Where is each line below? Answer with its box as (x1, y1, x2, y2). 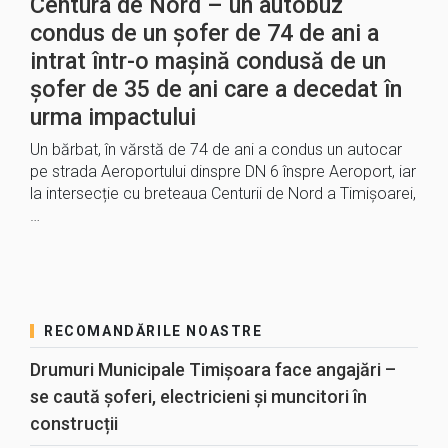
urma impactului (30, 103, 196, 131)
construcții (30, 413, 118, 434)
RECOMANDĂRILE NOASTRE (44, 323, 263, 339)
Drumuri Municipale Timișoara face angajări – (30, 359, 396, 380)
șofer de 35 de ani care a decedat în (30, 75, 402, 103)
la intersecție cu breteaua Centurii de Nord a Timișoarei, (30, 184, 416, 203)
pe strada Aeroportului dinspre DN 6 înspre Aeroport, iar (30, 162, 416, 181)
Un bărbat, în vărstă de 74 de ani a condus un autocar (30, 140, 402, 159)
